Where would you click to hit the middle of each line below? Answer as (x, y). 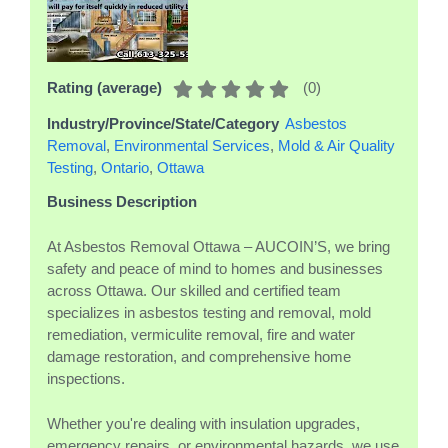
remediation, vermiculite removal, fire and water (201, 334)
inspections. (86, 378)
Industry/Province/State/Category (163, 123)
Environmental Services (192, 145)
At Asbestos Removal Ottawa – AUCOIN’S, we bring (218, 246)
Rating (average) (104, 88)
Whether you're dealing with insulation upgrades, (203, 423)
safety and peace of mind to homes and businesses (215, 268)
